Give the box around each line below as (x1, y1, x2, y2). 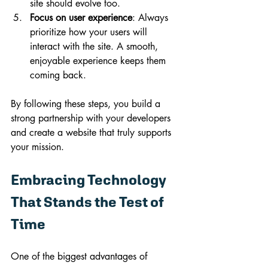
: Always (132, 11, 171, 24)
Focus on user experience (30, 11, 132, 24)
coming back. (30, 68, 86, 81)
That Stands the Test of (11, 193, 166, 210)
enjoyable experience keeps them (30, 54, 169, 67)
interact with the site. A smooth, (30, 39, 161, 53)
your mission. (11, 140, 64, 153)
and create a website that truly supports (11, 126, 174, 139)
